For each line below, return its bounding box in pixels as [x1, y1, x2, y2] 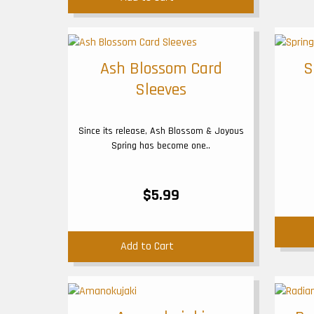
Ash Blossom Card [100, 58, 222, 79]
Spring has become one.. [111, 139, 210, 152]
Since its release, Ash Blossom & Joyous [78, 125, 244, 137]
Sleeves [135, 79, 186, 100]
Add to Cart [120, 239, 174, 254]
